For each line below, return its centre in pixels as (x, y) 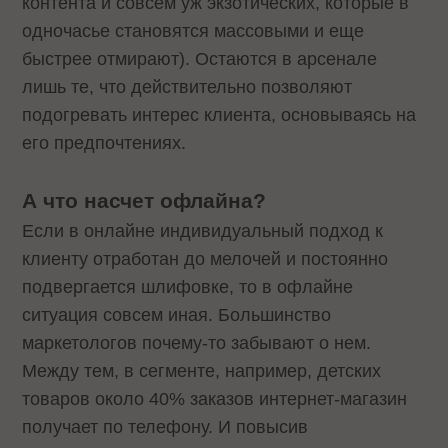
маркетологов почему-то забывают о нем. (197, 343)
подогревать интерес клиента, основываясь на (219, 114)
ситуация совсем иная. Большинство (177, 315)
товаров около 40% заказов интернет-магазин (215, 399)
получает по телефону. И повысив (165, 427)
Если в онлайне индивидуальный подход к (203, 231)
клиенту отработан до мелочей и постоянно (205, 259)
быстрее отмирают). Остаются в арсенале (200, 58)
